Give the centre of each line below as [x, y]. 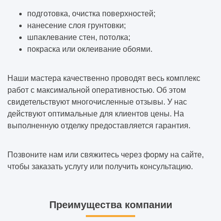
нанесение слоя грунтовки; [76, 25]
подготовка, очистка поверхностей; [91, 13]
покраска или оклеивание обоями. [90, 49]
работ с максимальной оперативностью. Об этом [97, 90]
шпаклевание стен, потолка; [79, 37]
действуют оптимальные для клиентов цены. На [96, 113]
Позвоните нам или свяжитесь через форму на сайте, [106, 154]
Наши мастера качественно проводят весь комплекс [104, 78]
